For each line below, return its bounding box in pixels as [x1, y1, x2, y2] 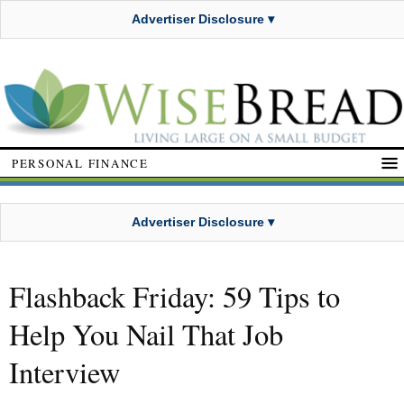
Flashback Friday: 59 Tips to [9, 277, 340, 317]
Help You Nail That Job [9, 315, 283, 354]
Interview [9, 353, 120, 392]
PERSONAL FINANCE [12, 154, 149, 171]
